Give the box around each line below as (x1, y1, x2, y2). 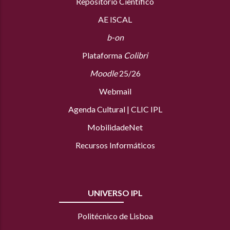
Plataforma (82, 50, 124, 61)
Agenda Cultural (68, 104, 125, 114)
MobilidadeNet (87, 122, 143, 132)
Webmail (99, 86, 131, 97)
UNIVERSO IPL (87, 188, 143, 198)
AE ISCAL (98, 14, 132, 25)
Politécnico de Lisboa (77, 211, 153, 221)
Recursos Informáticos (75, 140, 155, 150)
